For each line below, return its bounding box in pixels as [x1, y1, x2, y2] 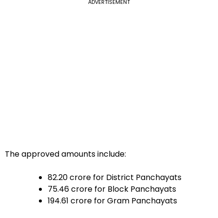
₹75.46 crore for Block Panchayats [48, 183, 176, 195]
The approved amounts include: [5, 148, 126, 160]
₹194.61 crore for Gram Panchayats [48, 195, 177, 206]
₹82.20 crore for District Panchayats [48, 171, 182, 183]
